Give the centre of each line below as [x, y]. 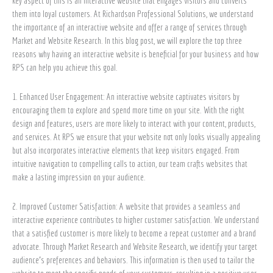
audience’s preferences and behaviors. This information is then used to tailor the [133, 260]
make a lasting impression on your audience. [79, 177]
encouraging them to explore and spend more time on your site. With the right [128, 110]
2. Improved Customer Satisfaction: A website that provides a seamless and [126, 207]
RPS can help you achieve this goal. [65, 67]
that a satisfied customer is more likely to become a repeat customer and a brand [134, 233]
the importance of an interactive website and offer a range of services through [129, 27]
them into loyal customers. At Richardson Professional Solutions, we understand [133, 13]
